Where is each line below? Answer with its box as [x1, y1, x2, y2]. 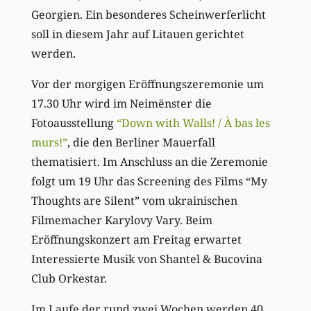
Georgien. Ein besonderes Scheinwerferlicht [31, 7, 266, 23]
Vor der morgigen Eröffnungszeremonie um [31, 76, 264, 92]
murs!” [31, 135, 67, 151]
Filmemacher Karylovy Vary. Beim [31, 212, 212, 228]
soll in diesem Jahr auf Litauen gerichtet [31, 26, 244, 42]
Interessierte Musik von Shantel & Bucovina [31, 251, 262, 267]
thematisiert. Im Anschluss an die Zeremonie [31, 154, 268, 170]
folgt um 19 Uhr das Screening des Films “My [31, 174, 267, 190]
